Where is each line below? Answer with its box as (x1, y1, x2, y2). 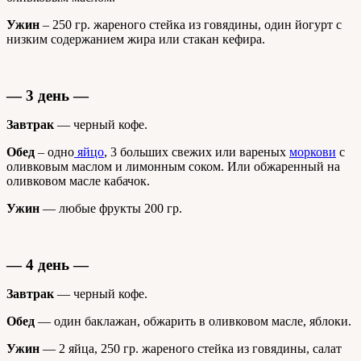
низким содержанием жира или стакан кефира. (6, 32, 265, 46)
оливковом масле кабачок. (6, 174, 150, 188)
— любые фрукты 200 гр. (39, 201, 182, 215)
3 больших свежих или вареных (107, 145, 289, 159)
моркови (289, 145, 336, 159)
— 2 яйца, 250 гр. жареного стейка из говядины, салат (39, 342, 342, 355)
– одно (35, 145, 74, 159)
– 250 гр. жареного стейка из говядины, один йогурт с (39, 18, 342, 31)
